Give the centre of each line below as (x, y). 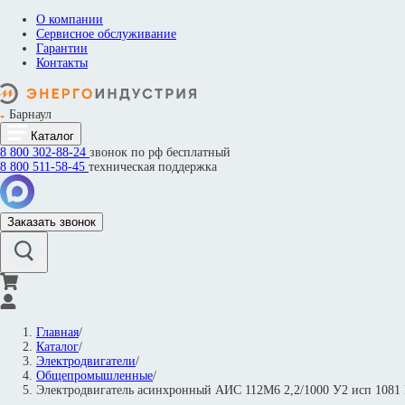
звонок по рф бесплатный (160, 152)
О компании (70, 19)
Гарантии (62, 48)
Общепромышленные (94, 376)
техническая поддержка (153, 167)
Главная (57, 332)
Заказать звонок (52, 222)
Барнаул (30, 114)
